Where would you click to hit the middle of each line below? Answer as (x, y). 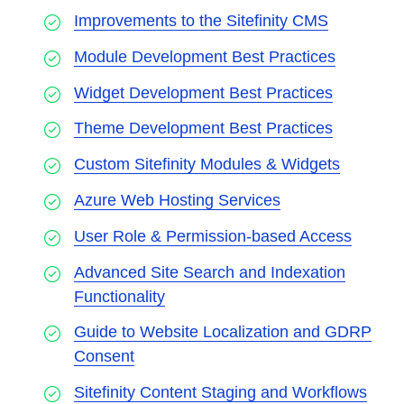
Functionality (119, 296)
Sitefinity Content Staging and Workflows (220, 393)
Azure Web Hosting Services (177, 201)
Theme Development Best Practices (203, 129)
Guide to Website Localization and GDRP (223, 332)
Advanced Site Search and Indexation (210, 272)
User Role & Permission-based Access (213, 236)
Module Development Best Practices (205, 56)
